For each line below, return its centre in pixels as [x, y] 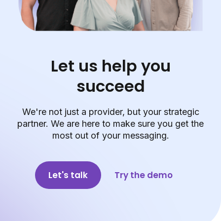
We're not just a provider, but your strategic [110, 112]
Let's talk [68, 175]
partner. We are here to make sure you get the [110, 124]
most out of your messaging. [110, 136]
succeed [110, 86]
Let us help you [110, 66]
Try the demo [144, 175]
